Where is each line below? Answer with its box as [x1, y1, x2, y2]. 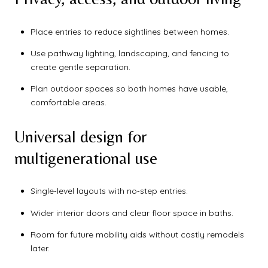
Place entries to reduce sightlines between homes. [30, 26, 229, 37]
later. [30, 243, 50, 254]
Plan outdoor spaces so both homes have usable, [30, 83, 228, 95]
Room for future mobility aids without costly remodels [30, 229, 244, 240]
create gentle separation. [30, 61, 130, 72]
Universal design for [14, 126, 147, 146]
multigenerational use [14, 148, 157, 167]
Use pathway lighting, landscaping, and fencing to [30, 47, 229, 59]
